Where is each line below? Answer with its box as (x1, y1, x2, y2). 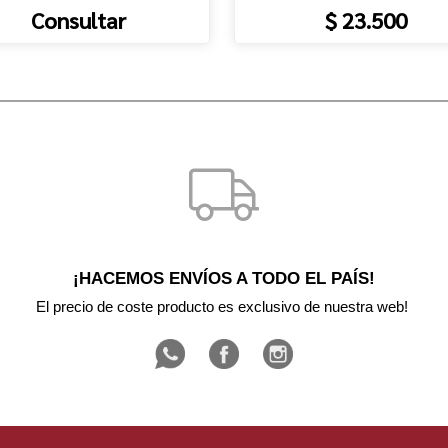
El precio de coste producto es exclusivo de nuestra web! (36, 298, 412, 315)
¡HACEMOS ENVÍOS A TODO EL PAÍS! (73, 267, 375, 288)
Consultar (30, 5, 126, 34)
